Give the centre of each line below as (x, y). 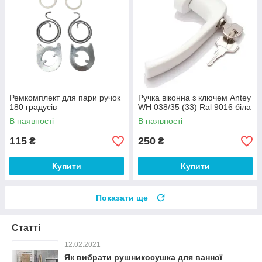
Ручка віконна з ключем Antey (194, 98)
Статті (26, 228)
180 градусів (33, 107)
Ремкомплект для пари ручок (65, 98)
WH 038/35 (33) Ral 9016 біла (194, 107)
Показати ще (122, 198)
